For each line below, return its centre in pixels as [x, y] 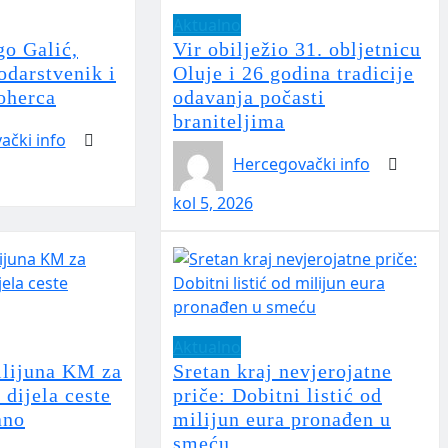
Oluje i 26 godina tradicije [293, 73]
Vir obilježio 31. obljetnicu [296, 49]
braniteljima [228, 121]
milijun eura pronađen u [281, 419]
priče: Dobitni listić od [277, 395]
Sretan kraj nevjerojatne [282, 371]
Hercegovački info [301, 164]
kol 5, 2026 [212, 203]
